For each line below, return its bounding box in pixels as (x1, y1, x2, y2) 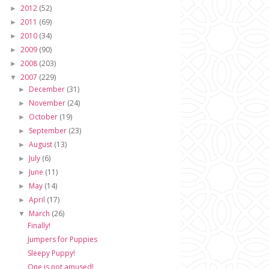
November (29, 98, 68, 108)
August (29, 139, 55, 150)
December (29, 84, 67, 94)
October (29, 112, 60, 122)
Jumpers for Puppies (27, 234, 97, 244)
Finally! (27, 220, 50, 231)
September (29, 125, 69, 136)
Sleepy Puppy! (27, 248, 75, 258)
